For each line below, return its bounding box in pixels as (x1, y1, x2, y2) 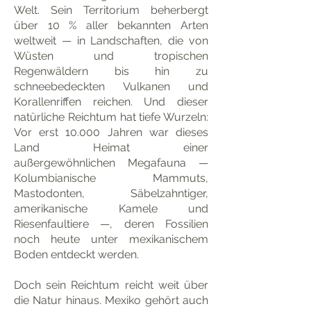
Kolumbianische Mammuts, (14, 171, 208, 185)
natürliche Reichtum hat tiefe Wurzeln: (14, 110, 208, 124)
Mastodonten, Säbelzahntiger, (14, 187, 208, 200)
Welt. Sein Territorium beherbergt (14, 3, 208, 17)
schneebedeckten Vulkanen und (14, 80, 208, 93)
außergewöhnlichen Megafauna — (14, 156, 208, 169)
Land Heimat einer (14, 141, 208, 154)
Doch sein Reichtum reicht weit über (14, 278, 208, 292)
